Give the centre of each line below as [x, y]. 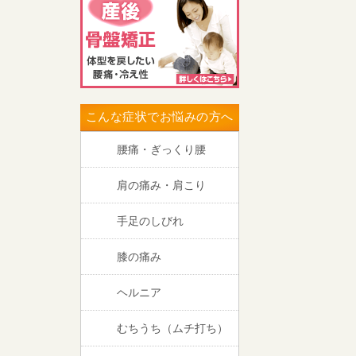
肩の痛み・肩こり [161, 185]
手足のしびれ [150, 221]
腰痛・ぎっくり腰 [161, 149]
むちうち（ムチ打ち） [172, 328]
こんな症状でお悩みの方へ [160, 116]
